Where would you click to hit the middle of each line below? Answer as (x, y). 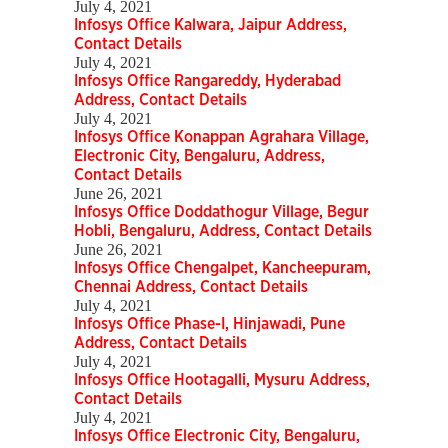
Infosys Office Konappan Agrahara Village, (221, 137)
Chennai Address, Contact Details (191, 287)
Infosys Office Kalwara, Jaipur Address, (210, 25)
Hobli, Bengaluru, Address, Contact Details (223, 231)
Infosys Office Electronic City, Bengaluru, (217, 436)
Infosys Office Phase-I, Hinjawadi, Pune (209, 324)
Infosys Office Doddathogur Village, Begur (221, 212)
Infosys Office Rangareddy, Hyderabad (207, 81)
